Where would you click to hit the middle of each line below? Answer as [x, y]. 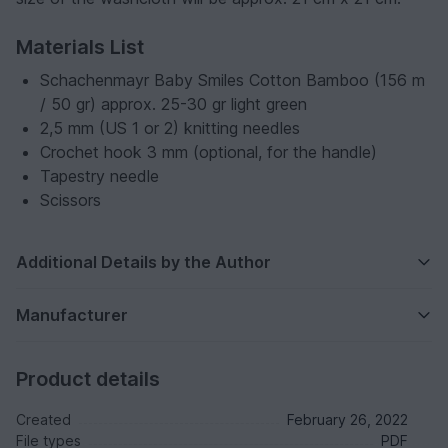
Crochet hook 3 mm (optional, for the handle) [208, 152]
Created [43, 420]
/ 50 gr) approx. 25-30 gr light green [173, 104]
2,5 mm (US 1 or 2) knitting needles [170, 128]
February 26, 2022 [347, 420]
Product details [88, 379]
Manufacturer [72, 315]
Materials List [80, 47]
